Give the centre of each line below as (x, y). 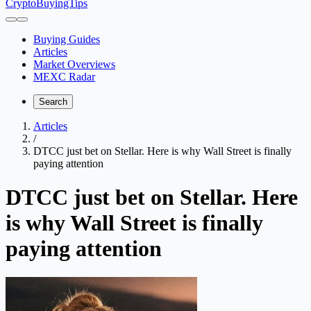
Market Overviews (74, 64)
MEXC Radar (64, 77)
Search (53, 102)
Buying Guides (67, 39)
